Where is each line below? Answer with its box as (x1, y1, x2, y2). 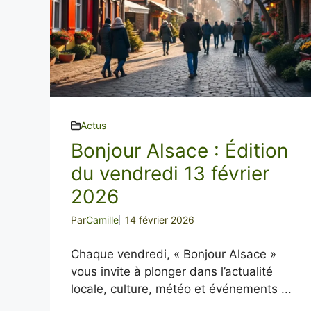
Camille (86, 214, 119, 226)
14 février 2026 (125, 214, 194, 226)
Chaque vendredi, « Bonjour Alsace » (71, 247, 276, 261)
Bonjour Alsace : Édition (71, 139, 288, 162)
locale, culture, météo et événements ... (71, 282, 292, 296)
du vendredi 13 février (71, 162, 269, 185)
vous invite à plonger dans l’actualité (71, 264, 273, 278)
